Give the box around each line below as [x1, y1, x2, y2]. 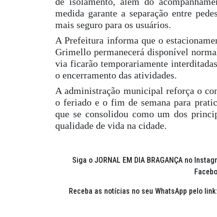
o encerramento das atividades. [55, 70, 177, 81]
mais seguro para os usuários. [55, 19, 171, 31]
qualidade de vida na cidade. [55, 120, 167, 131]
